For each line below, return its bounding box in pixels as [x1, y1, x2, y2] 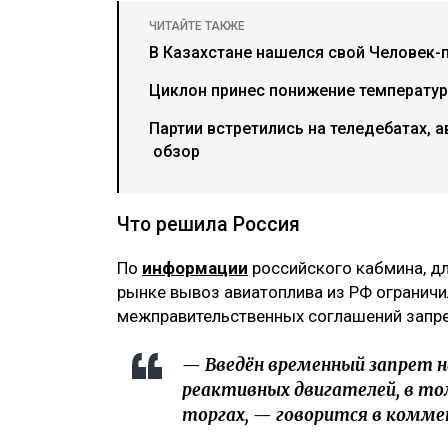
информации [142, 257, 248, 278]
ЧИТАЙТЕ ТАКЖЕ [149, 18, 245, 33]
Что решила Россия [117, 212, 300, 236]
